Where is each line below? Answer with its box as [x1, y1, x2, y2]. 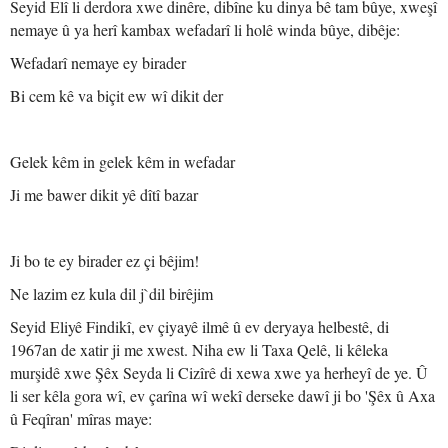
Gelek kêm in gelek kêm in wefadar [10, 151, 235, 172]
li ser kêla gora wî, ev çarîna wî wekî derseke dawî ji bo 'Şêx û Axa [10, 385, 435, 406]
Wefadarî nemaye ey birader [10, 52, 186, 73]
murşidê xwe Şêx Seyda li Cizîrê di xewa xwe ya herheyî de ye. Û [10, 362, 428, 383]
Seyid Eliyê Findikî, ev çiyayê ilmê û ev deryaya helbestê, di [10, 316, 389, 337]
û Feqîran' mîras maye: [10, 408, 152, 429]
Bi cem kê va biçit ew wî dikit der [10, 85, 223, 106]
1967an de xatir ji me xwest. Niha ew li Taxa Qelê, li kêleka [10, 339, 388, 360]
